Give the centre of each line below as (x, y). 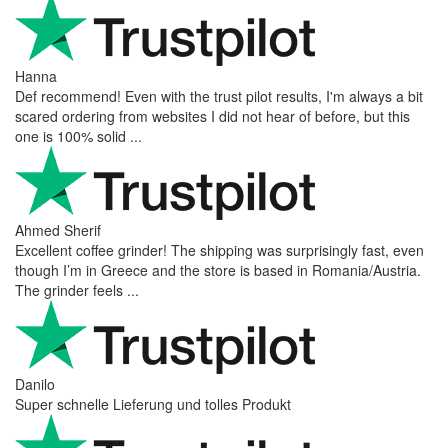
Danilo (35, 383)
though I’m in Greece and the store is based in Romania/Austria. (218, 269)
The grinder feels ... (77, 289)
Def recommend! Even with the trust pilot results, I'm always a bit (219, 95)
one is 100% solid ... (78, 135)
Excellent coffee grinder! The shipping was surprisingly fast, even (219, 249)
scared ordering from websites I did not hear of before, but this (212, 115)
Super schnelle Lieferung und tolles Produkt (153, 403)
